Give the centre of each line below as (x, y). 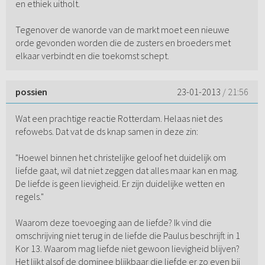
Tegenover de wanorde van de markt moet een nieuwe (122, 30)
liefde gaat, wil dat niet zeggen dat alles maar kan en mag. (127, 171)
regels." (29, 197)
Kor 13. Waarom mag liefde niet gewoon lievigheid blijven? (127, 249)
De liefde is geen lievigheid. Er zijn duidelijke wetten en (120, 184)
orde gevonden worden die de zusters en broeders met (123, 43)
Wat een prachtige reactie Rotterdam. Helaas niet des (119, 119)
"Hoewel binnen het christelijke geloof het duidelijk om (120, 158)
